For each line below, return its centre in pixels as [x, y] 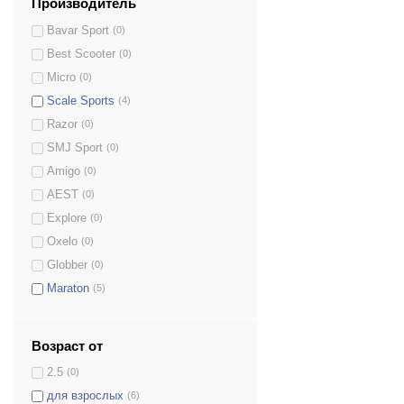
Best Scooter [81, 54]
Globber [67, 265]
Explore [67, 218]
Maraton [68, 288]
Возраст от [67, 345]
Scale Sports [81, 101]
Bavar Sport [78, 30]
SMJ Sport [75, 147]
